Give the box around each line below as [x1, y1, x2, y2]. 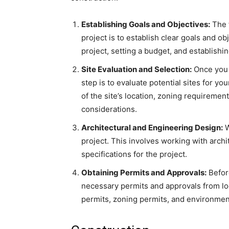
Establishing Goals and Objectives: [81, 19, 210, 30]
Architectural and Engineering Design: [81, 123, 223, 133]
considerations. [81, 104, 137, 114]
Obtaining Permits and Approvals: [81, 168, 207, 178]
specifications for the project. [81, 149, 187, 159]
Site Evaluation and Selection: [81, 64, 192, 75]
